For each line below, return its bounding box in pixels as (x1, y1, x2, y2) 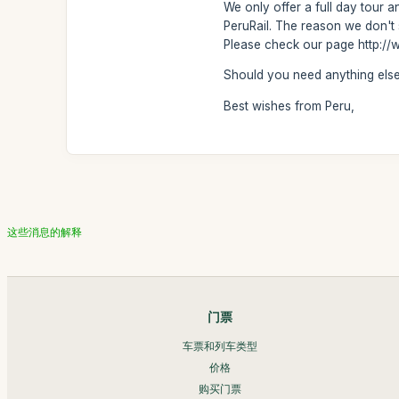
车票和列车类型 (183, 338, 258, 353)
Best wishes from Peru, (224, 98, 355, 113)
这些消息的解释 (7, 224, 82, 239)
